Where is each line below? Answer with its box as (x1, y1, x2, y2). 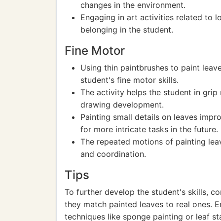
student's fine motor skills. (80, 75, 179, 85)
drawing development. (80, 100, 164, 110)
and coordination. (80, 149, 146, 159)
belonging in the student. (80, 25, 173, 35)
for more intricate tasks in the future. (80, 124, 218, 134)
